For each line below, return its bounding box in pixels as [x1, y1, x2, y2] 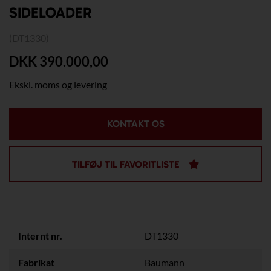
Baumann [145, 256, 184, 269]
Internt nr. [18, 230, 62, 242]
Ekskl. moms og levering [9, 78, 107, 90]
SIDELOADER [9, 4, 91, 22]
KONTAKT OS [106, 118, 165, 130]
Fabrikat [18, 256, 54, 269]
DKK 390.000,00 [9, 53, 108, 70]
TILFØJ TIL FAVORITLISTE [71, 158, 180, 171]
